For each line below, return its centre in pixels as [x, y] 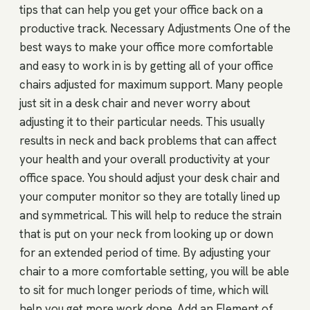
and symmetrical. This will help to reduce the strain [151, 216]
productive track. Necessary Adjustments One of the [155, 29]
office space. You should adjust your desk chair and [149, 178]
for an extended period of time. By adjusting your [145, 253]
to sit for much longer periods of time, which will [144, 290]
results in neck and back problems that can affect [148, 141]
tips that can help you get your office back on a [141, 10]
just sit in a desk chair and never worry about [135, 103]
